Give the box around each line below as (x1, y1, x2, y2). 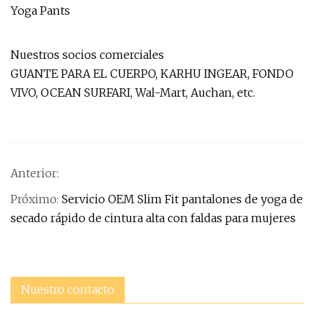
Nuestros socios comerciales (11, 48, 164, 62)
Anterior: (11, 166, 59, 180)
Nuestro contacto (21, 282, 114, 296)
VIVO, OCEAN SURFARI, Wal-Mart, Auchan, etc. (11, 86, 255, 100)
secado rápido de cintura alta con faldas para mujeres (11, 211, 296, 225)
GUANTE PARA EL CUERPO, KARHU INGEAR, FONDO (11, 67, 294, 81)
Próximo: (11, 192, 62, 206)
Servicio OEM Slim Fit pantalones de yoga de (62, 192, 303, 206)
